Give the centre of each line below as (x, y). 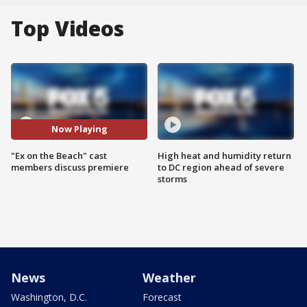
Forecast (162, 297)
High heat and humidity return (224, 155)
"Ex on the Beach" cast (59, 155)
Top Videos (67, 28)
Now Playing (79, 129)
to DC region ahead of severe (221, 167)
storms (172, 179)
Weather (169, 277)
